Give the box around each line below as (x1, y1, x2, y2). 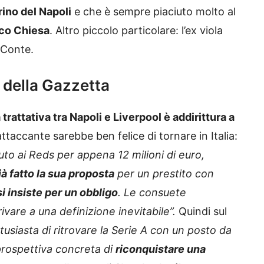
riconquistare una (115, 243, 206, 256)
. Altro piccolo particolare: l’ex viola (49, 24, 223, 37)
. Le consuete (118, 186, 186, 199)
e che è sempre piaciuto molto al (71, 5, 236, 18)
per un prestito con (114, 167, 214, 180)
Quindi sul (176, 205, 227, 218)
